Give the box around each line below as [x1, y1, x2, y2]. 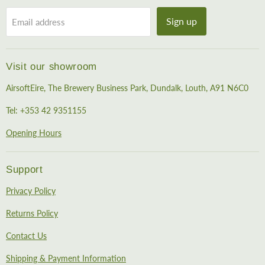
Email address [12, 16, 65, 27]
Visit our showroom [6, 60, 98, 72]
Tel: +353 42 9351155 [6, 105, 86, 115]
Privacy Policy [6, 185, 56, 196]
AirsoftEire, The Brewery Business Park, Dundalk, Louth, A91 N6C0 [6, 82, 248, 93]
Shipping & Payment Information [6, 253, 126, 263]
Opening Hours [6, 127, 62, 138]
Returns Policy [6, 208, 58, 218]
